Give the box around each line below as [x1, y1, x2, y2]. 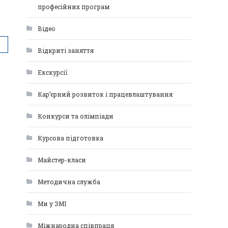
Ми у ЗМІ [38, 199, 66, 208]
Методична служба [38, 178, 100, 186]
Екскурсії [38, 68, 68, 76]
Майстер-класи [38, 156, 86, 164]
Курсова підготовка [38, 134, 103, 142]
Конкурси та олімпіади [38, 112, 113, 120]
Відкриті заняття [38, 46, 94, 54]
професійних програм [38, 3, 109, 11]
